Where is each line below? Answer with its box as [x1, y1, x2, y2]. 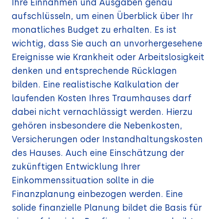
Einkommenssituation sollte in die [12, 175, 154, 186]
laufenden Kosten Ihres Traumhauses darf [12, 93, 192, 104]
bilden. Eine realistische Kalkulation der [12, 79, 179, 90]
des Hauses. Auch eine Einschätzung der [12, 148, 184, 158]
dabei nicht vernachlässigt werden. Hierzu [12, 107, 193, 117]
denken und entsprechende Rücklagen [12, 66, 177, 76]
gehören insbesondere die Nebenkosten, [12, 120, 182, 131]
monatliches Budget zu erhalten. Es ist [12, 24, 176, 35]
